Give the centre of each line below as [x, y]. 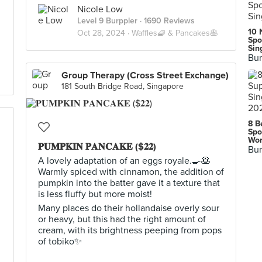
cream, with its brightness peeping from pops [130, 230]
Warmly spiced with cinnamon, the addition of [131, 172]
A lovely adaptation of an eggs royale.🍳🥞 [124, 161]
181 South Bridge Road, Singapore [123, 86]
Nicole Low [100, 9]
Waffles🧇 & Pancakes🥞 [175, 33]
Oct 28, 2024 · [104, 33]
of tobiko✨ [60, 242]
